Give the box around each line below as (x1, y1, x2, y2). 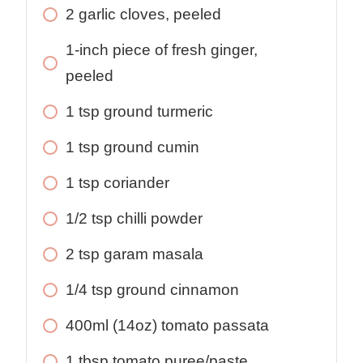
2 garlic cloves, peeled (66, 6, 221, 23)
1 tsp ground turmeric (66, 103, 213, 121)
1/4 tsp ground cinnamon (66, 281, 239, 299)
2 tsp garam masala (66, 246, 203, 263)
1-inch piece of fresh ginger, (66, 41, 258, 59)
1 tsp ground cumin (66, 139, 199, 156)
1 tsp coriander (66, 174, 169, 192)
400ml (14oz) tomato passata (66, 317, 269, 335)
